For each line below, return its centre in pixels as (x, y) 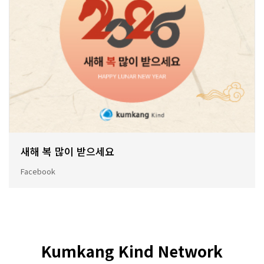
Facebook (38, 171)
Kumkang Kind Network (132, 251)
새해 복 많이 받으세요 (67, 151)
